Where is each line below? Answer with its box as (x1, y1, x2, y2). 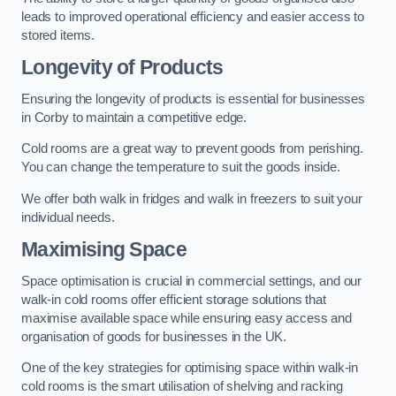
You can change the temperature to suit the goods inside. (21, 160, 344, 175)
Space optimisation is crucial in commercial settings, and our (21, 273, 362, 288)
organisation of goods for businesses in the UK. (21, 329, 287, 344)
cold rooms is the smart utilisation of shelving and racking (21, 379, 343, 394)
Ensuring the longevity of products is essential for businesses (21, 91, 365, 106)
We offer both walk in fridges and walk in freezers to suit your (21, 191, 362, 206)
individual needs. (21, 209, 115, 225)
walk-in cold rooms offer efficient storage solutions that (21, 292, 326, 307)
